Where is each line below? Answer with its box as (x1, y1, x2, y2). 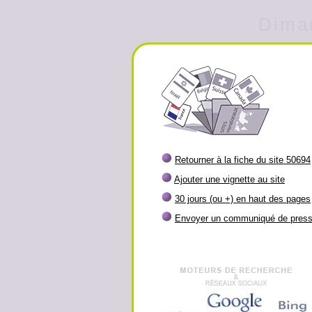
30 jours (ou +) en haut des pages (175, 194, 311, 204)
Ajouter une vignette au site (174, 174, 285, 185)
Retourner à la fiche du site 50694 (175, 155, 311, 165)
